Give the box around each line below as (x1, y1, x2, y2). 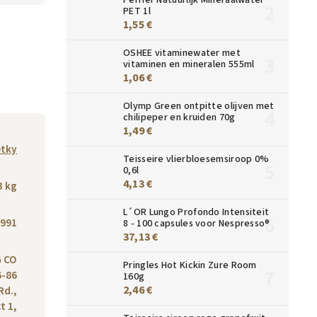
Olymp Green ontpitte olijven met (123, 98, 275, 113)
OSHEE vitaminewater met (123, 45, 241, 60)
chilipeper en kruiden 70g (123, 110, 236, 125)
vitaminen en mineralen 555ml (123, 57, 255, 71)
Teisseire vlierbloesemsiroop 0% (123, 151, 270, 166)
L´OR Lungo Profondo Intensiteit (123, 204, 270, 219)
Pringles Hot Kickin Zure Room (123, 258, 257, 272)
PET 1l (123, 4, 151, 18)
